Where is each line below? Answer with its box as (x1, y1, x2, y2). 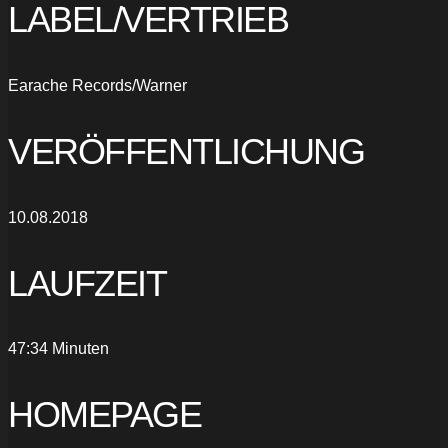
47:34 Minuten (8, 340, 109, 358)
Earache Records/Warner (8, 76, 187, 94)
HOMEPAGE (8, 394, 201, 436)
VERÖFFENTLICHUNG (8, 130, 364, 172)
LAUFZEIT (8, 262, 166, 304)
